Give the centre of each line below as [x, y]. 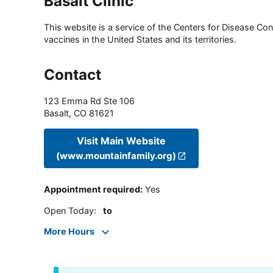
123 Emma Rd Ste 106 [89, 101]
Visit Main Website [122, 140]
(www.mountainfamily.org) [116, 155]
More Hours [69, 232]
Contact [73, 75]
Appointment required [92, 190]
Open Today [69, 210]
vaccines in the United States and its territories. [140, 40]
